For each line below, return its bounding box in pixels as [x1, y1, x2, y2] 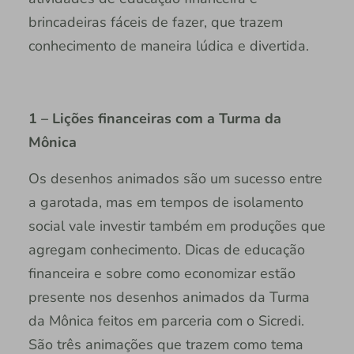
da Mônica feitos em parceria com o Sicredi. [28, 311, 304, 330]
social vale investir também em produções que [28, 216, 326, 235]
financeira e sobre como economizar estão [28, 263, 296, 283]
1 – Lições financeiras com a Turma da [28, 108, 281, 128]
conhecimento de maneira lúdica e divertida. [28, 36, 309, 55]
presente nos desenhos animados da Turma [28, 287, 310, 307]
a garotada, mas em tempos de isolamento [28, 192, 303, 212]
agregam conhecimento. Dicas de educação [28, 239, 305, 259]
